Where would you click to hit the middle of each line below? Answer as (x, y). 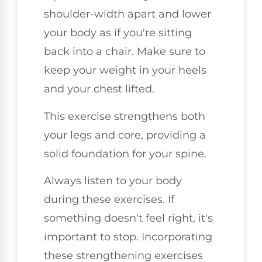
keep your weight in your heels (125, 70)
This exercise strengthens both (125, 116)
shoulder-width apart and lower (127, 14)
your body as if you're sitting (118, 33)
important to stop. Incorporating (128, 237)
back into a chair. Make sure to (125, 52)
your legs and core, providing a (125, 135)
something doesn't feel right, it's (128, 218)
